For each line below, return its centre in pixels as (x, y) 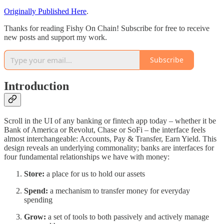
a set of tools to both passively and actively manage (128, 217)
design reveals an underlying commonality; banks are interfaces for (109, 148)
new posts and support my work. (55, 37)
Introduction (36, 86)
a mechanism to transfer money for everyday (120, 191)
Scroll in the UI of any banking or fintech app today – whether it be (110, 121)
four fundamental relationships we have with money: (87, 157)
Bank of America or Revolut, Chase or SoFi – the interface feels (105, 130)
